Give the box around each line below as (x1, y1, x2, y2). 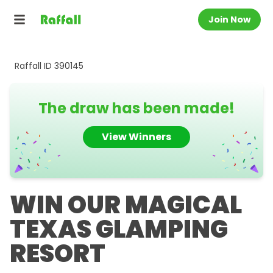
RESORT (10, 236, 105, 271)
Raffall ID (15, 60, 54, 72)
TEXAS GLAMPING (10, 212, 228, 246)
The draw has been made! (38, 98, 235, 118)
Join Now (208, 13, 250, 26)
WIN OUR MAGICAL (10, 188, 242, 222)
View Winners (102, 130, 171, 144)
